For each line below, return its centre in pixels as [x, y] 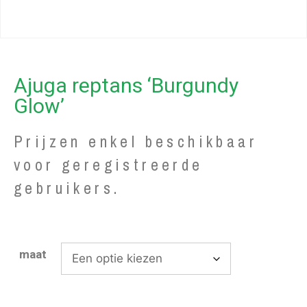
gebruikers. [67, 188]
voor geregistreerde [109, 164]
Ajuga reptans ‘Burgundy [126, 85]
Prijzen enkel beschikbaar [136, 141]
